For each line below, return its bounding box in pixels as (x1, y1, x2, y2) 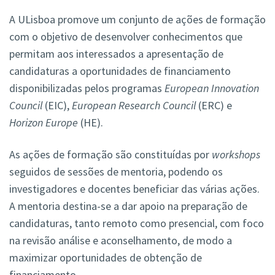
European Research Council (72, 98, 196, 113)
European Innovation (165, 81, 259, 96)
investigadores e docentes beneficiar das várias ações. (9, 182, 260, 196)
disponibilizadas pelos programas (9, 81, 165, 96)
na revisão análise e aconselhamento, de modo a (9, 233, 232, 248)
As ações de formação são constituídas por (9, 147, 212, 162)
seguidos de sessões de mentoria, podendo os (9, 165, 223, 179)
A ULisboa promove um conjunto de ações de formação (9, 12, 266, 27)
